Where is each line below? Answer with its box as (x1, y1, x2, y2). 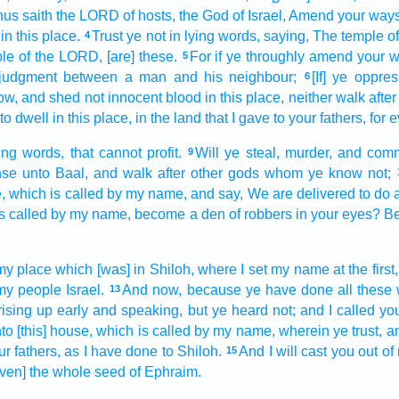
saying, (263, 28, 309, 44)
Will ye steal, (195, 145, 280, 160)
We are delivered (247, 186, 355, 201)
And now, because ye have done (122, 282, 333, 297)
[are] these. (106, 49, 177, 64)
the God (178, 8, 229, 23)
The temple (313, 28, 385, 44)
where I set (197, 262, 267, 277)
